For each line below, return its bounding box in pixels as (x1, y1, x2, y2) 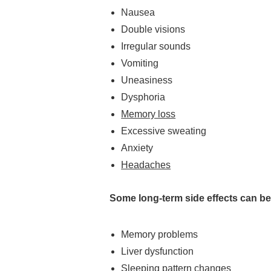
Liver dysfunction (121, 246, 194, 256)
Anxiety (121, 142, 154, 153)
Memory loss (121, 108, 176, 119)
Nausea (121, 7, 155, 18)
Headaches (121, 159, 171, 170)
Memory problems (121, 229, 198, 240)
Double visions (121, 24, 188, 34)
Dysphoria (121, 91, 166, 102)
